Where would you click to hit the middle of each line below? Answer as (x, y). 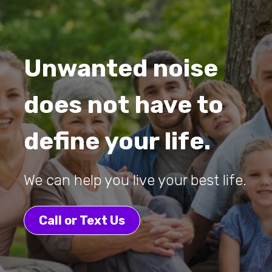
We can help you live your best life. (135, 181)
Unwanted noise (121, 69)
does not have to (124, 105)
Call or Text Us (82, 221)
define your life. (117, 141)
